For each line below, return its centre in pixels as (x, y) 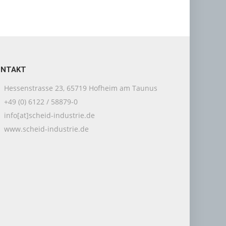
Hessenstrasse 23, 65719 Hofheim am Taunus (79, 88)
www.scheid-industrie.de (45, 129)
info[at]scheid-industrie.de (48, 115)
